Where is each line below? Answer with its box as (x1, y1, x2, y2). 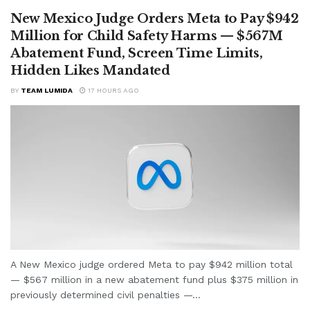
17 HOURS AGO (86, 86, 139, 94)
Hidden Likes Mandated (10, 62, 170, 78)
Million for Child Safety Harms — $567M (10, 28, 283, 44)
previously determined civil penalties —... (10, 289, 201, 300)
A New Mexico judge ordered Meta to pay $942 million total (10, 258, 293, 270)
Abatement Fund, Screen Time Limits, (10, 45, 263, 61)
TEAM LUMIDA (21, 86, 73, 94)
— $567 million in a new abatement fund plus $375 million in (10, 273, 298, 285)
